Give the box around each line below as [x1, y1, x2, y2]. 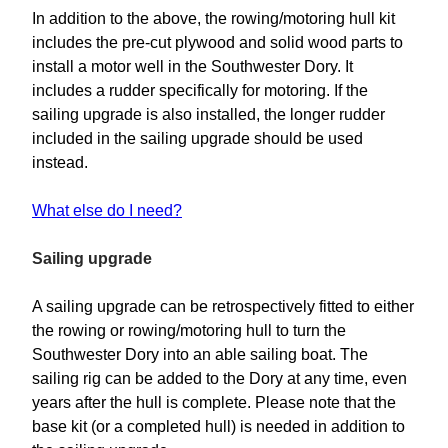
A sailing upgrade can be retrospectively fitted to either [32, 298, 414, 316]
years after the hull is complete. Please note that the [32, 394, 396, 412]
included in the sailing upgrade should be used [32, 130, 363, 148]
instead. [32, 154, 88, 172]
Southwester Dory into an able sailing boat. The [32, 346, 368, 364]
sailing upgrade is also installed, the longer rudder [32, 106, 385, 124]
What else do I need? [32, 202, 182, 220]
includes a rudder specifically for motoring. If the [32, 82, 368, 100]
